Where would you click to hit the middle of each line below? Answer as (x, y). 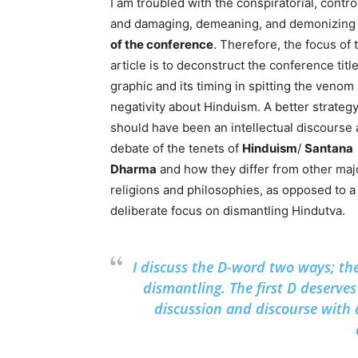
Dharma (133, 169)
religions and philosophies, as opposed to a (233, 190)
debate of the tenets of (176, 148)
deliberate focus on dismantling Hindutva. (228, 211)
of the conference (162, 44)
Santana (329, 148)
